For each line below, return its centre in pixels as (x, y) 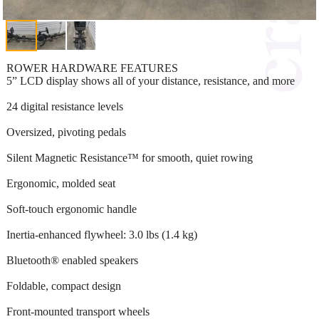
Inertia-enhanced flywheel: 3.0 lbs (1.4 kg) (102, 234)
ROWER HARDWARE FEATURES (92, 68)
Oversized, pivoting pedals (66, 132)
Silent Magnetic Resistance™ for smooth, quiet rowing (130, 157)
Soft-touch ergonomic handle (72, 209)
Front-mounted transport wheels (78, 311)
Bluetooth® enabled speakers (72, 260)
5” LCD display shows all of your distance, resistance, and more (151, 80)
